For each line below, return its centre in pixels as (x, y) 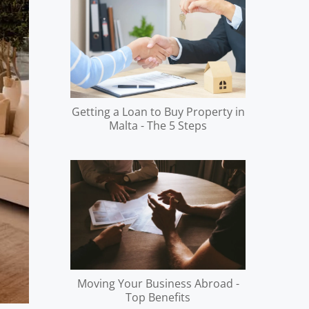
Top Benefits (158, 297)
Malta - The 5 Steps (158, 125)
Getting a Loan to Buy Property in (158, 111)
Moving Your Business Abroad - (158, 283)
